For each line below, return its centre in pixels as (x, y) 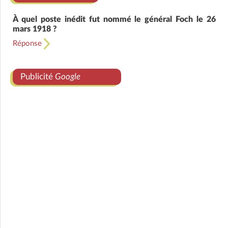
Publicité (38, 77)
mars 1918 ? (35, 29)
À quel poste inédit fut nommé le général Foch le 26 (114, 20)
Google (68, 77)
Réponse (28, 44)
